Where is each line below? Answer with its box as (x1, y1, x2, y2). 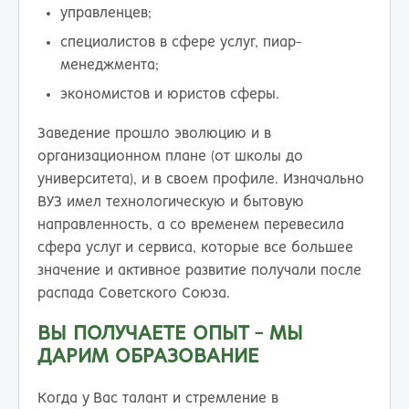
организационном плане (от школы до (37, 150, 303, 164)
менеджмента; (60, 58, 160, 72)
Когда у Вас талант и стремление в (37, 392, 278, 406)
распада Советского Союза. (37, 287, 230, 301)
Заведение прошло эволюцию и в (37, 127, 271, 142)
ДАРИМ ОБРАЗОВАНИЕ (37, 347, 259, 368)
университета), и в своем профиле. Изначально (37, 173, 364, 187)
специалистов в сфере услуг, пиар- (60, 36, 302, 49)
